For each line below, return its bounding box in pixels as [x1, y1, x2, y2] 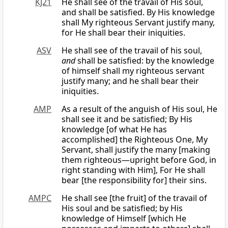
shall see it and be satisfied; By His [62, 113, 192, 125]
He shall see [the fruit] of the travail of [62, 192, 207, 204]
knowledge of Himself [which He [62, 213, 186, 224]
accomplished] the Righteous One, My [62, 134, 208, 146]
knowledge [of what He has [62, 124, 167, 135]
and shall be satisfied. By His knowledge [62, 7, 215, 18]
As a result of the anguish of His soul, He [62, 103, 217, 115]
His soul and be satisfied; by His [62, 203, 183, 214]
